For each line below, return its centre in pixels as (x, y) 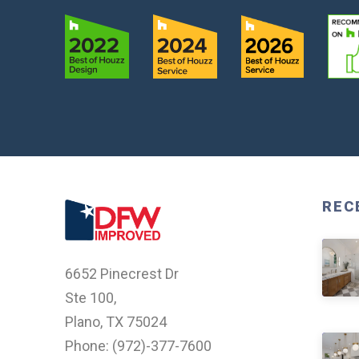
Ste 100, (90, 297)
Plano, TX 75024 (115, 321)
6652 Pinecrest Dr (121, 273)
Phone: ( (91, 345)
